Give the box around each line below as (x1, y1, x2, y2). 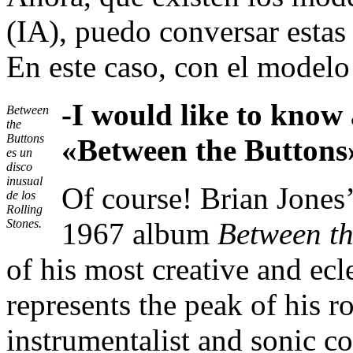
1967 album (61, 217, 217, 251)
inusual (6, 174, 43, 188)
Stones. (6, 217, 42, 231)
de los (6, 188, 35, 203)
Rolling (6, 203, 43, 217)
